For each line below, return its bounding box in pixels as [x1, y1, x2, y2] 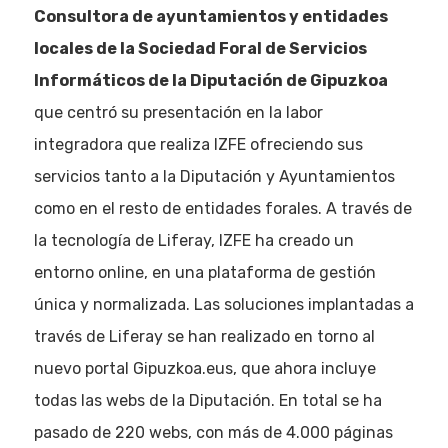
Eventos [258, 321, 374, 358]
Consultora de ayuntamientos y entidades [33, 7, 388, 26]
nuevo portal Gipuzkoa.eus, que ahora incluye [33, 359, 376, 378]
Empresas [258, 371, 400, 408]
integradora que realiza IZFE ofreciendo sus [33, 135, 363, 154]
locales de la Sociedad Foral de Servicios [33, 39, 367, 58]
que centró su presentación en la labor [33, 103, 323, 122]
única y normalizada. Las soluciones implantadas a [33, 295, 414, 314]
